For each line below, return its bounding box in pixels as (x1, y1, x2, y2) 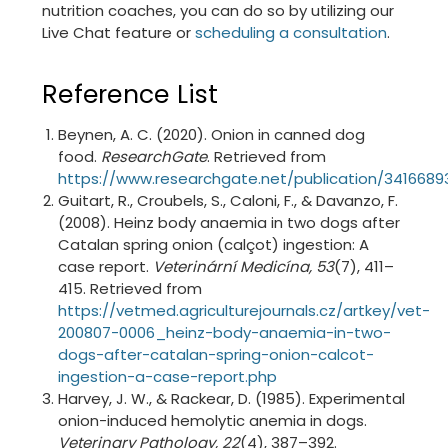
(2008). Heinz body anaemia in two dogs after (58, 211, 401, 233)
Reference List (42, 76, 219, 112)
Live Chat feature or (42, 21, 195, 43)
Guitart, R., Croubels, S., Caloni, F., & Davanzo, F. (58, 189, 399, 211)
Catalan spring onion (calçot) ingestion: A (58, 233, 370, 255)
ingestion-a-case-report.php (58, 365, 278, 387)
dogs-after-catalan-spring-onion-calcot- (58, 343, 375, 365)
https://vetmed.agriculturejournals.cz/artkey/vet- (58, 299, 431, 321)
